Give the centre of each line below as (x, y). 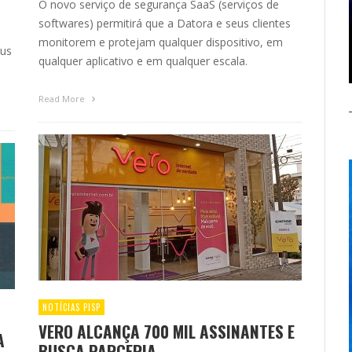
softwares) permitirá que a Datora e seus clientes (165, 24)
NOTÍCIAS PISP (71, 307)
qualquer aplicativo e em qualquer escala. (143, 61)
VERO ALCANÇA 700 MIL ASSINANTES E (167, 331)
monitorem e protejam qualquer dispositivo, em (161, 42)
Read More (63, 99)
